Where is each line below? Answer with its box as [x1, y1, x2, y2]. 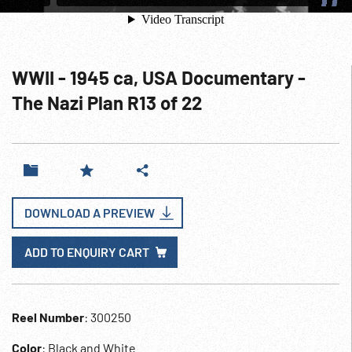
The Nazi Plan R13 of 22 [12, 91, 202, 114]
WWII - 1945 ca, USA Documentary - [12, 66, 306, 89]
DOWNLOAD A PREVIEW [24, 205, 155, 220]
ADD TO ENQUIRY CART [24, 244, 149, 259]
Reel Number [12, 310, 84, 324]
